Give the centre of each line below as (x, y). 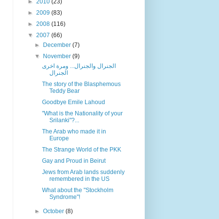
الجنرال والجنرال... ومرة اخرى (79, 66)
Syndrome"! (65, 197)
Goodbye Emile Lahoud (73, 102)
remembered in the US (79, 179)
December (58, 45)
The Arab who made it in (74, 131)
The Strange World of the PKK (81, 150)
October (55, 211)
